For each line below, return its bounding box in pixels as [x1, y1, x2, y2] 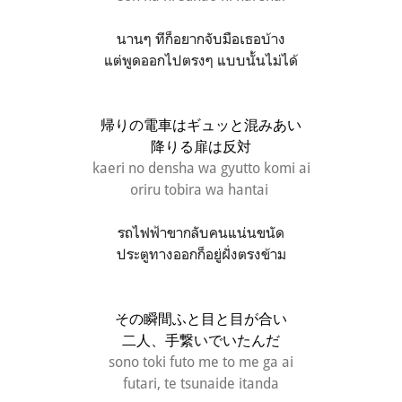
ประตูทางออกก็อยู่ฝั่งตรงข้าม [116, 244, 286, 263]
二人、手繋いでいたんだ [122, 330, 280, 349]
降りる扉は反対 [151, 136, 251, 155]
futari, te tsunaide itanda [123, 373, 279, 392]
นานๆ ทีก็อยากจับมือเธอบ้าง [117, 29, 285, 48]
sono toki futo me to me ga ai [109, 352, 293, 371]
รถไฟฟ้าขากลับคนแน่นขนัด [118, 223, 284, 241]
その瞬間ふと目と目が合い [115, 309, 287, 328]
